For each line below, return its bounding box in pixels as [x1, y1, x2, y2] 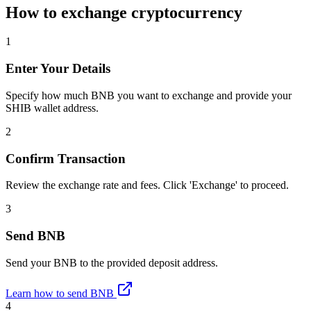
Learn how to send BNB [6, 287, 114, 299]
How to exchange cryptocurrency [6, 3, 242, 22]
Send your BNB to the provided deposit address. [6, 256, 218, 269]
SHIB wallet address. [6, 101, 99, 114]
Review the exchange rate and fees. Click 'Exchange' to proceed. [6, 179, 289, 192]
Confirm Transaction [6, 151, 126, 166]
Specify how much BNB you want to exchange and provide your [6, 89, 292, 101]
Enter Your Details [6, 61, 110, 76]
